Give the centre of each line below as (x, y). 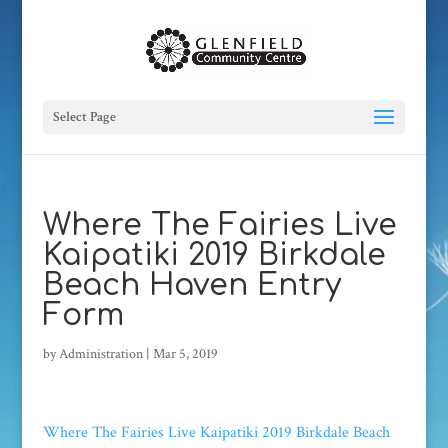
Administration (100, 354)
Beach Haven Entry (191, 285)
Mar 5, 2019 (185, 354)
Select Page (84, 117)
